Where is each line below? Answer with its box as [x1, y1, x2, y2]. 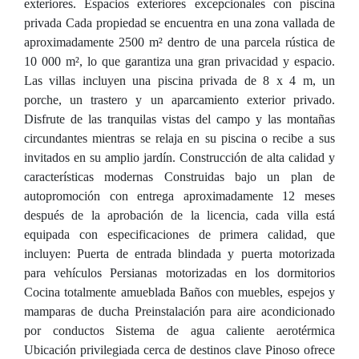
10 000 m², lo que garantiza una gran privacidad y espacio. [24, 54, 335, 68]
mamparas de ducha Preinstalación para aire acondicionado [24, 305, 335, 318]
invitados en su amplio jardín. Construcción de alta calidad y [24, 151, 335, 164]
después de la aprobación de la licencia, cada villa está [24, 208, 335, 222]
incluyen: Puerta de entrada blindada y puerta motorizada [24, 247, 335, 260]
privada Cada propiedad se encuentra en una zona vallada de [24, 16, 335, 30]
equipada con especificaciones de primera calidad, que [24, 228, 335, 241]
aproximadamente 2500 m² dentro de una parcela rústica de [24, 35, 335, 49]
